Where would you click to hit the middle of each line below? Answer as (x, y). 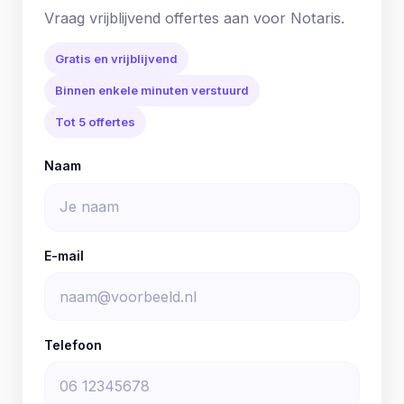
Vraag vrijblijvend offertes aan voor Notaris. (194, 18)
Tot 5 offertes (95, 122)
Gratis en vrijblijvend (116, 58)
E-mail (64, 255)
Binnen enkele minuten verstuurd (152, 90)
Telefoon (73, 345)
